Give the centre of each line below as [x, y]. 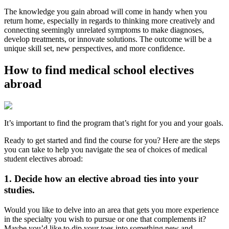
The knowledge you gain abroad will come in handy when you [106, 12]
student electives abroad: [43, 159]
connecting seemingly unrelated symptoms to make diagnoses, [104, 30]
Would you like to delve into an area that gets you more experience [111, 210]
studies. [19, 190]
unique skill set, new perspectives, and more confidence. [95, 49]
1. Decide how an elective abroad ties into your [101, 178]
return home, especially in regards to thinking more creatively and [109, 21]
